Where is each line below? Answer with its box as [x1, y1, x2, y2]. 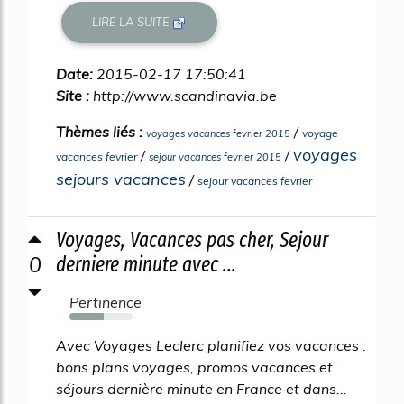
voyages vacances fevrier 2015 [146, 126, 290, 140]
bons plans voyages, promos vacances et [56, 357, 333, 376]
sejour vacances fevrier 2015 [149, 150, 281, 163]
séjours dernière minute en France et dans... [56, 379, 347, 398]
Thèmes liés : [56, 122, 146, 141]
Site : [56, 86, 93, 105]
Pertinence [69, 292, 142, 311]
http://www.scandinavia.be [93, 86, 277, 105]
